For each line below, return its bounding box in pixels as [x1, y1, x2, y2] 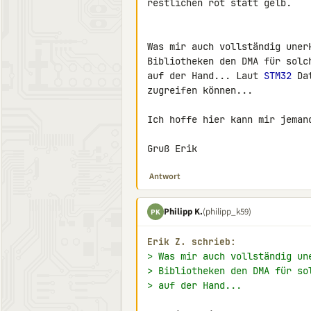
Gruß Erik [147, 142, 197, 155]
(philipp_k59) [203, 205, 251, 218]
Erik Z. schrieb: [147, 236, 236, 248]
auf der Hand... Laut [147, 69, 264, 82]
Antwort [149, 170, 180, 183]
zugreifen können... [147, 84, 253, 96]
